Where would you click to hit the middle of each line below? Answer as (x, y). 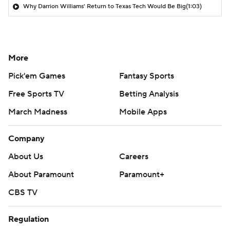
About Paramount (41, 174)
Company (26, 138)
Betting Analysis (149, 94)
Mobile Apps (143, 112)
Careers (134, 156)
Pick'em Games (37, 76)
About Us (26, 156)
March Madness (38, 112)
